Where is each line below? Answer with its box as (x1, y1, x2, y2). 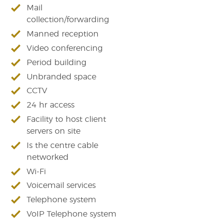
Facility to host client (27, 115, 107, 123)
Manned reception (27, 30, 99, 38)
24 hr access (27, 101, 75, 110)
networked (27, 153, 69, 161)
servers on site (27, 127, 81, 135)
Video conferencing (27, 44, 103, 52)
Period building (27, 58, 87, 67)
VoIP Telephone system (27, 210, 117, 218)
